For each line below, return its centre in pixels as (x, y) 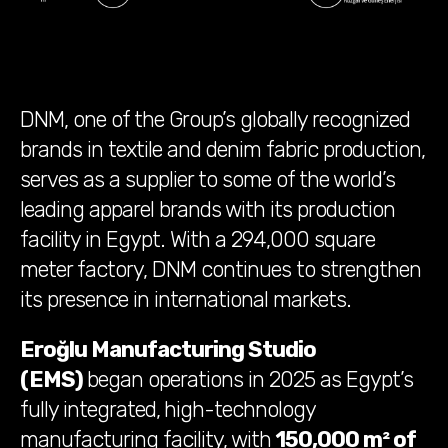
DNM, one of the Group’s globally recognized (215, 120)
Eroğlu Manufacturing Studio (168, 350)
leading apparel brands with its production (207, 210)
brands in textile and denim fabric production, (222, 150)
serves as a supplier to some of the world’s (207, 180)
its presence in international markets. (185, 300)
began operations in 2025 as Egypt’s (250, 380)
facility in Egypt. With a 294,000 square (197, 240)
